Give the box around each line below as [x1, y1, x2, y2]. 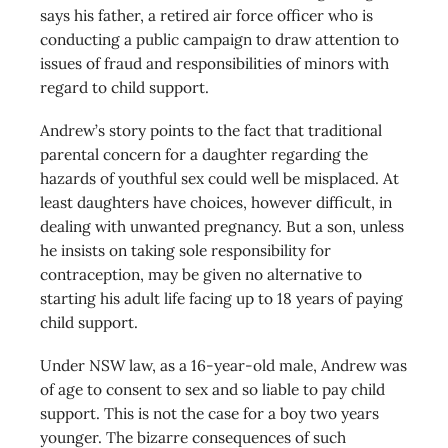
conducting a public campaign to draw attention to [40, 28, 399, 49]
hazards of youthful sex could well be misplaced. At [40, 168, 399, 189]
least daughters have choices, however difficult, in [40, 192, 392, 213]
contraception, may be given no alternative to [40, 264, 362, 285]
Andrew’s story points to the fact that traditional [40, 120, 382, 141]
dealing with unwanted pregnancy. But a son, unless [40, 216, 404, 237]
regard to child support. [40, 76, 209, 97]
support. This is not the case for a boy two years [40, 403, 379, 424]
